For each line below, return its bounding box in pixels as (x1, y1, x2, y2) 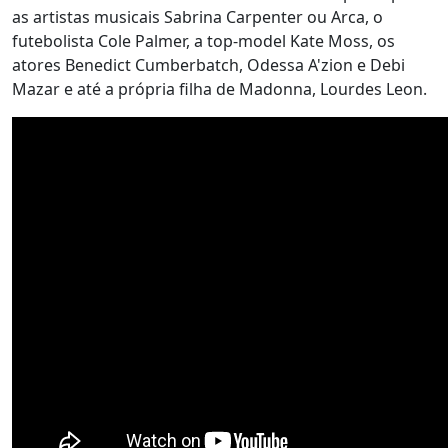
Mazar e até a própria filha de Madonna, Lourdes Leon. (12, 78, 427, 100)
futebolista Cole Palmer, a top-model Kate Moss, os (12, 30, 395, 52)
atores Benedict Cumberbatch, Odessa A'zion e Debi (12, 54, 405, 76)
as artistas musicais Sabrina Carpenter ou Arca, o (12, 6, 383, 28)
